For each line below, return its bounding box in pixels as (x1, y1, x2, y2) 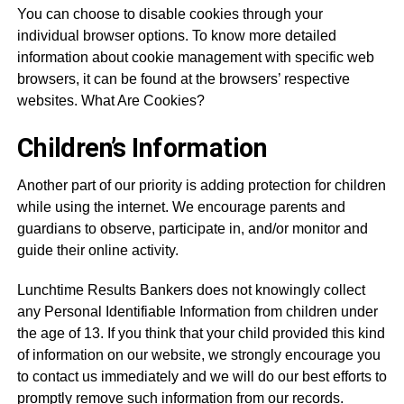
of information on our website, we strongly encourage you (16, 347, 381, 363)
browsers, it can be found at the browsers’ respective (16, 71, 350, 87)
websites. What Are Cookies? (16, 93, 205, 108)
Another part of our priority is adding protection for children (16, 178, 386, 193)
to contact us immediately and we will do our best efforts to (16, 369, 387, 384)
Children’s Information (16, 133, 267, 163)
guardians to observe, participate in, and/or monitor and (16, 221, 368, 236)
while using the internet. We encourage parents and (16, 199, 345, 215)
